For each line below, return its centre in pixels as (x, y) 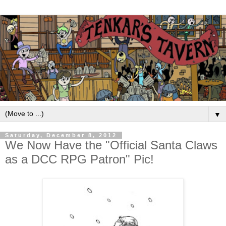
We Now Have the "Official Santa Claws (111, 145)
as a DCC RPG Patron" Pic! (79, 159)
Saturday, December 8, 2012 (61, 135)
